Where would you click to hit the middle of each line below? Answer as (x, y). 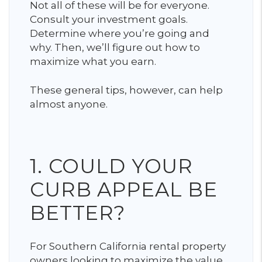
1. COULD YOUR (112, 166)
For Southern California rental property (128, 246)
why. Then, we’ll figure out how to (115, 47)
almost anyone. (69, 104)
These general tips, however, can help (126, 90)
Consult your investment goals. (109, 19)
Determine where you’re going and (120, 33)
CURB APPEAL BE (124, 189)
